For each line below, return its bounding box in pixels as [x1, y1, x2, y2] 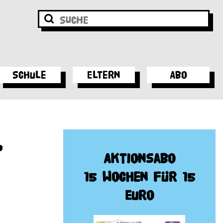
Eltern [87, 69, 121, 81]
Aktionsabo [104, 151, 175, 166]
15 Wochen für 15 [84, 170, 195, 184]
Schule [12, 69, 47, 81]
